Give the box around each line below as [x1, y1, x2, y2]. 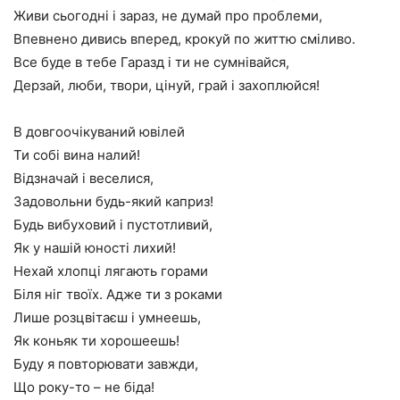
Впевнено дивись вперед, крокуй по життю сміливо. [13, 30, 355, 47]
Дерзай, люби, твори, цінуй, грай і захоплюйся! [13, 77, 320, 94]
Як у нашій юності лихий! [13, 239, 176, 256]
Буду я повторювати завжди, [13, 355, 198, 372]
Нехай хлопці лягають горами [13, 262, 208, 279]
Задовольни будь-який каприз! [13, 193, 213, 210]
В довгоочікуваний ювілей [13, 123, 185, 140]
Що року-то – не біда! [13, 379, 154, 396]
